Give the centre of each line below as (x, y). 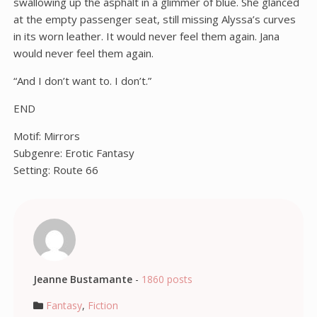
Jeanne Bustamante (82, 279)
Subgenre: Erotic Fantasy (74, 153)
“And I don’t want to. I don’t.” (82, 81)
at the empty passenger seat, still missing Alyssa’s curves (154, 19)
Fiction (103, 305)
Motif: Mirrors (46, 136)
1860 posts (167, 279)
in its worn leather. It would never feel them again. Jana (146, 36)
